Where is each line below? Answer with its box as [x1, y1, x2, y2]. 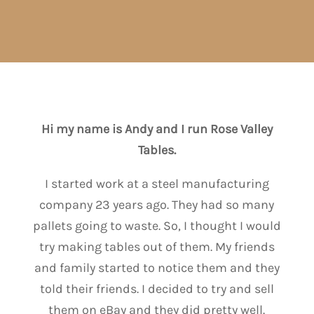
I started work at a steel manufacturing [44, 176, 269, 191]
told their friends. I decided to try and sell [39, 281, 274, 296]
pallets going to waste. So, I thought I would [32, 218, 281, 233]
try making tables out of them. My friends [39, 239, 275, 254]
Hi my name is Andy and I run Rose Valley [41, 121, 273, 137]
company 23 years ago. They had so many [39, 197, 275, 212]
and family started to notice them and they [34, 260, 280, 275]
